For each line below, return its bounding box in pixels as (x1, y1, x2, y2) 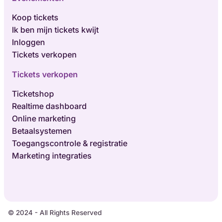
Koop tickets (12, 12, 58, 22)
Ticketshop (12, 88, 54, 99)
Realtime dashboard (12, 101, 87, 111)
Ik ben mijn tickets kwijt (12, 24, 99, 35)
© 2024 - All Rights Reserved (8, 209, 102, 217)
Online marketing (12, 113, 76, 123)
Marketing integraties (12, 150, 92, 161)
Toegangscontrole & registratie (12, 138, 127, 148)
